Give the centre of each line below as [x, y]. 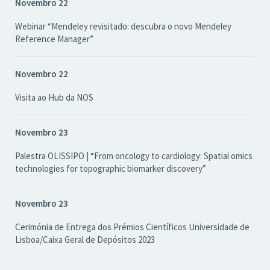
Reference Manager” [54, 39]
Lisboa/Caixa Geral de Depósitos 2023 [85, 240]
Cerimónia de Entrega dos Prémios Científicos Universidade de [132, 227]
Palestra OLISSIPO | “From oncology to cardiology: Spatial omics [134, 156]
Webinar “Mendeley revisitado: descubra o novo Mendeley [123, 26]
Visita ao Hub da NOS [54, 97]
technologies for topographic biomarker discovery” [111, 168]
